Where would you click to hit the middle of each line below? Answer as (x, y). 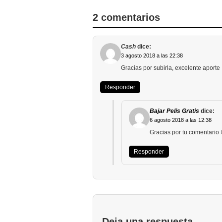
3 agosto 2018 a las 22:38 (152, 55)
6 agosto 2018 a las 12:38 (181, 120)
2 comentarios (126, 17)
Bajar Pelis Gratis (174, 111)
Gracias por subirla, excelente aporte (170, 68)
